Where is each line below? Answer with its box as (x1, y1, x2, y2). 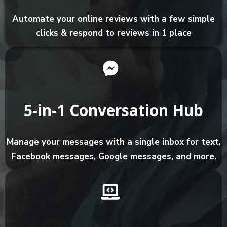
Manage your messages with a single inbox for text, (6, 136, 221, 148)
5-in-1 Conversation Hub (24, 100, 203, 121)
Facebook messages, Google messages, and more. (11, 150, 216, 162)
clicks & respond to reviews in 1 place (35, 27, 192, 39)
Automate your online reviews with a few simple (12, 13, 215, 25)
